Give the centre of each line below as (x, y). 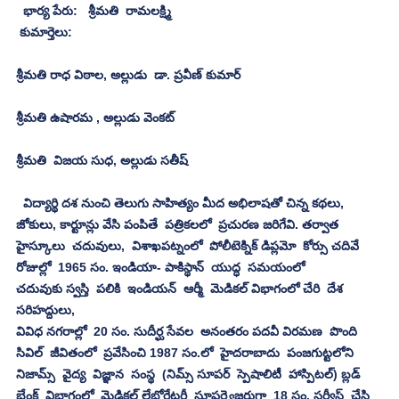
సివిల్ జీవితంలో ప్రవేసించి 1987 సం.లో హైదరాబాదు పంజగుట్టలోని (187, 352)
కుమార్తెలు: (46, 32)
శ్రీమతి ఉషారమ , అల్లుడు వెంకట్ (95, 117)
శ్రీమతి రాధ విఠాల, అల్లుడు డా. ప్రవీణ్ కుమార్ (128, 74)
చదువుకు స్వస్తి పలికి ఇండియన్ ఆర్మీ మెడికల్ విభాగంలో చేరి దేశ (181, 288)
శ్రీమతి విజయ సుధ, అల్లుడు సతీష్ (102, 160)
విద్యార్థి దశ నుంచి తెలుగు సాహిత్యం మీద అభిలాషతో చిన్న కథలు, (182, 203)
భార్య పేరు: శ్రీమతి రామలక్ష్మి (94, 10)
